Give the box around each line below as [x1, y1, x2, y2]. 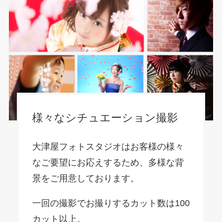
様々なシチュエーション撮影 [32, 111, 178, 124]
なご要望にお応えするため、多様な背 [32, 158, 184, 168]
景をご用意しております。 [32, 173, 139, 184]
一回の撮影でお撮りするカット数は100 [32, 198, 190, 209]
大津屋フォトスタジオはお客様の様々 [32, 142, 184, 152]
